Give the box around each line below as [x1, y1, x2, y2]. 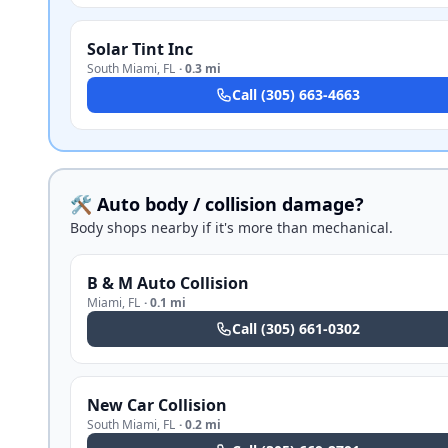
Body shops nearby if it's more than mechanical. [70, 218, 393, 237]
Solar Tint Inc [87, 38, 193, 60]
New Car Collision [87, 394, 227, 416]
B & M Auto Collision [87, 272, 249, 294]
